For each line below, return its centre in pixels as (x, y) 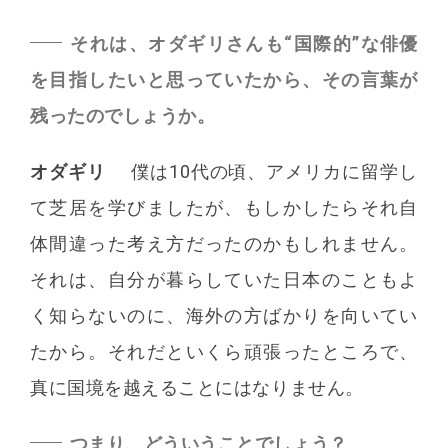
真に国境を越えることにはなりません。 (197, 388)
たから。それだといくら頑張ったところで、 (224, 352)
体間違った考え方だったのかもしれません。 (224, 244)
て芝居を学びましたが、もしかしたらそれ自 (224, 208)
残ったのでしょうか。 (123, 116)
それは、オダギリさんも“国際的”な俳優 (243, 44)
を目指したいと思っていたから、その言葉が (224, 80)
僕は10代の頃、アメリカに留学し (274, 172)
